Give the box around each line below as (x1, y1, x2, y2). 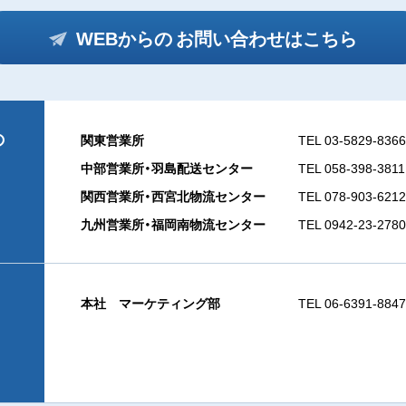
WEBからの (76, 24, 172, 51)
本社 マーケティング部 (81, 294, 220, 312)
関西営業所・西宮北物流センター (81, 187, 266, 205)
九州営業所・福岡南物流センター (81, 215, 266, 233)
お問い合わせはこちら (172, 24, 357, 51)
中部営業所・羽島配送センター (81, 159, 253, 177)
